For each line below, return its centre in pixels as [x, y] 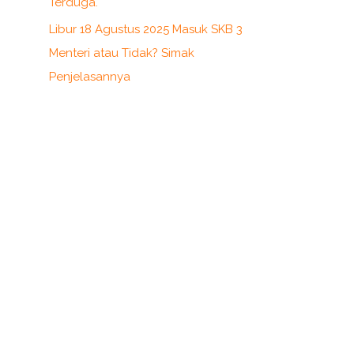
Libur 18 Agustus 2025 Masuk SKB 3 [146, 30]
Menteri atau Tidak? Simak [122, 53]
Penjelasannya [90, 77]
